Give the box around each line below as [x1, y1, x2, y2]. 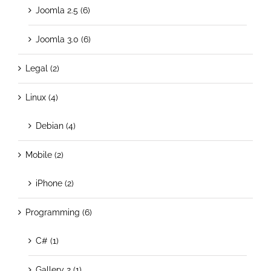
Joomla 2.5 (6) [36, 5, 90, 15]
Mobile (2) [25, 149, 64, 160]
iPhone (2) [36, 178, 74, 188]
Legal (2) [25, 63, 59, 73]
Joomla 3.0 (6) [36, 34, 91, 44]
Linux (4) [25, 92, 58, 102]
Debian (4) [36, 120, 76, 131]
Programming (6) [25, 207, 92, 217]
